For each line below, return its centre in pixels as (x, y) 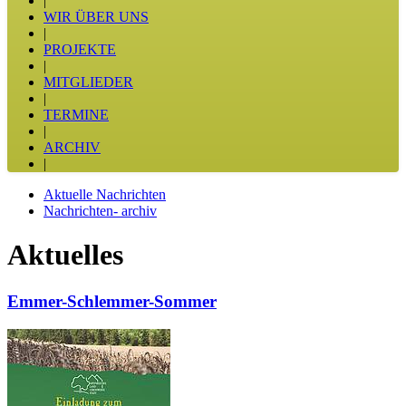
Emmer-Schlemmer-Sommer (112, 301)
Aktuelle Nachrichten (105, 194)
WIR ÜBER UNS (96, 17)
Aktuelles (65, 255)
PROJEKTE (80, 49)
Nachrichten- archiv (100, 211)
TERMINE (76, 115)
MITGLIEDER (88, 82)
